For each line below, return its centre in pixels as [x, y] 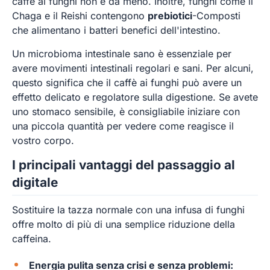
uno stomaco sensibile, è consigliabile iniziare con [126, 111]
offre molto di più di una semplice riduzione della [124, 224]
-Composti [216, 16]
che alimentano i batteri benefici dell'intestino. [116, 30]
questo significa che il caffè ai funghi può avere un [127, 82]
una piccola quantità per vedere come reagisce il [123, 126]
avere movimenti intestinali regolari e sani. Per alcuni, [133, 68]
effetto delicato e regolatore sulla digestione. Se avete [135, 97]
